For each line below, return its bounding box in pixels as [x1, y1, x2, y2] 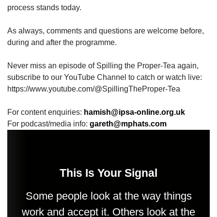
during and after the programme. [7, 38, 117, 46]
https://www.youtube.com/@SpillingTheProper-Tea [7, 85, 180, 93]
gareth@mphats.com [90, 120, 167, 128]
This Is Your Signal [60, 167, 157, 179]
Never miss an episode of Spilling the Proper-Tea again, [7, 62, 199, 70]
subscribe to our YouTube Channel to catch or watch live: [7, 73, 202, 81]
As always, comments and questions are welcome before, [7, 27, 204, 35]
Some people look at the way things [25, 190, 192, 202]
